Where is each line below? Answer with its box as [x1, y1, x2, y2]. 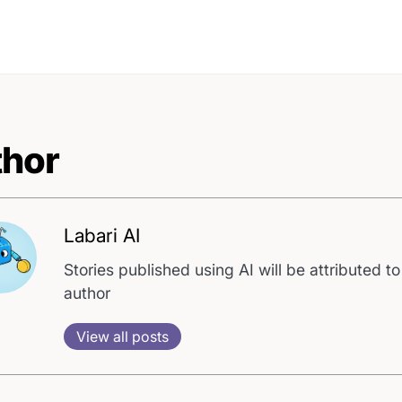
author [64, 284, 111, 303]
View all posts [76, 328, 170, 346]
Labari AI [64, 224, 141, 248]
